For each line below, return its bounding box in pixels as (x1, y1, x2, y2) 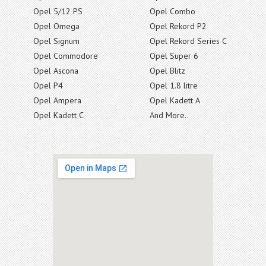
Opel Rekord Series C (150, 35, 227, 46)
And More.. (150, 109, 189, 121)
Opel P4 (33, 80, 63, 91)
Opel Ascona (33, 65, 78, 76)
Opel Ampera (33, 94, 81, 106)
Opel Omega (33, 20, 80, 31)
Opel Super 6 (150, 50, 198, 61)
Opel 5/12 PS (33, 5, 83, 17)
